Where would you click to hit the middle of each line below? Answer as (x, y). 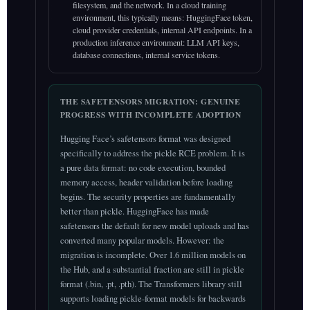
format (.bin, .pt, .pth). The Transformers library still (151, 284)
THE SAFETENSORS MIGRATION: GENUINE (150, 102)
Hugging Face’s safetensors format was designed (145, 139)
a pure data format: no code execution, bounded (143, 168)
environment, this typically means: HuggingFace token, (162, 18)
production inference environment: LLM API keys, (156, 43)
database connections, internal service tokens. (146, 55)
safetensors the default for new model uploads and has (154, 226)
